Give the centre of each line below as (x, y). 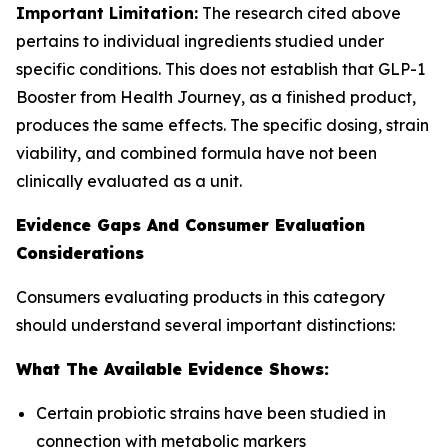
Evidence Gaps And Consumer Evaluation (190, 225)
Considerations (80, 253)
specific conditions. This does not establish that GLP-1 (220, 69)
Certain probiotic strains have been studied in (211, 413)
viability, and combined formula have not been (196, 153)
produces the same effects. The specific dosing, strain (222, 125)
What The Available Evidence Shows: (172, 369)
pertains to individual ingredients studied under (200, 41)
